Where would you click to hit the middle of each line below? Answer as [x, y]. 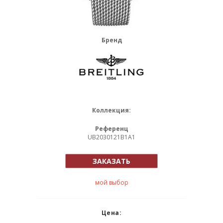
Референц [111, 129]
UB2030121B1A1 [111, 137]
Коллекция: [111, 110]
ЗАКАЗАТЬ [111, 161]
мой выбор [112, 182]
